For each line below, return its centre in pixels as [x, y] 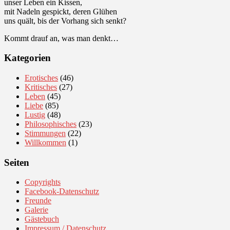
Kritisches [41, 87]
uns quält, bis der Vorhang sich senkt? [65, 21]
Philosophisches [51, 124]
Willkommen [45, 143]
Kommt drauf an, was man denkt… [61, 38]
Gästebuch [42, 219]
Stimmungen [45, 133]
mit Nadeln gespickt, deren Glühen [61, 11]
